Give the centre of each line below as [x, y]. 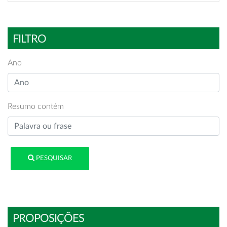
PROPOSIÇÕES [48, 218]
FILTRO [29, 39]
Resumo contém [36, 106]
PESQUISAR [53, 159]
